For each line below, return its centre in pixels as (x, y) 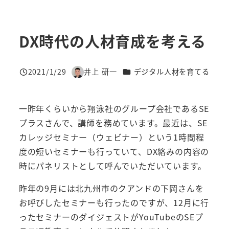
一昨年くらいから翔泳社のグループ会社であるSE (114, 109)
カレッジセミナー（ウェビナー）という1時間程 (111, 137)
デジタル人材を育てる (171, 72)
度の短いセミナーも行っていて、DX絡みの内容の (114, 152)
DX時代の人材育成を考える (112, 41)
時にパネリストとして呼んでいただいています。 (112, 166)
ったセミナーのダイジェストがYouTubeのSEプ (111, 217)
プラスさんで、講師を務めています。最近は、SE (113, 123)
